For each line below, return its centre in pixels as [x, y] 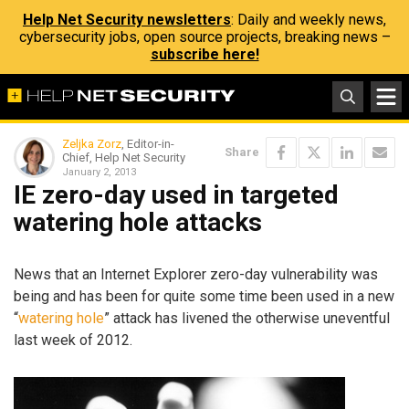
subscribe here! [204, 54]
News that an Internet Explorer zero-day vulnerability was [196, 274]
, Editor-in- [148, 144]
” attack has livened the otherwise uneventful [247, 318]
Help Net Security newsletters [127, 20]
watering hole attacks [138, 222]
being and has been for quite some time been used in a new [204, 296]
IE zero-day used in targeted [176, 195]
